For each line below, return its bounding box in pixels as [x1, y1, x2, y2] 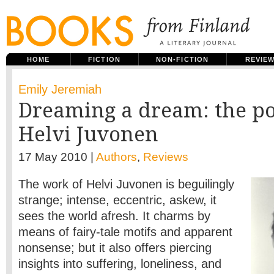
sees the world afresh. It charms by [18, 209, 210, 223]
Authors [96, 150, 137, 163]
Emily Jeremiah [18, 83, 102, 96]
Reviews [143, 150, 188, 163]
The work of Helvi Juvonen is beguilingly [18, 177, 234, 191]
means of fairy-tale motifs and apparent [18, 225, 232, 239]
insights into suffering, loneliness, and [18, 257, 221, 270]
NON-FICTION [155, 56, 209, 63]
